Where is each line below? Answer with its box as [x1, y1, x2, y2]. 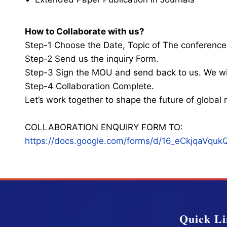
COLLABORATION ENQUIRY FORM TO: [25, 122, 183, 132]
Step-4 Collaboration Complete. [25, 81, 154, 91]
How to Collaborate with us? [25, 26, 144, 36]
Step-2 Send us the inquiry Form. [25, 54, 159, 64]
